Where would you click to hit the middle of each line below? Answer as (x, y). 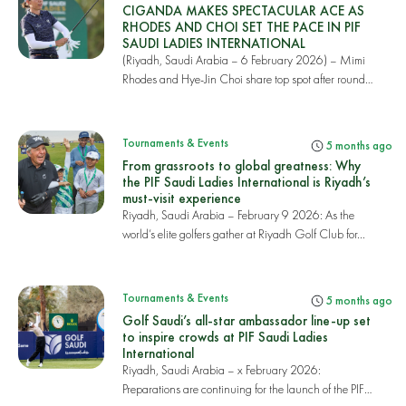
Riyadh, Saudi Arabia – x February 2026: (221, 370)
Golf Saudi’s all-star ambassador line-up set (246, 320)
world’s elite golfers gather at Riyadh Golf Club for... (243, 234)
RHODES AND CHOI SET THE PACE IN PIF (241, 27)
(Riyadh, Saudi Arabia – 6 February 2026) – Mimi (243, 60)
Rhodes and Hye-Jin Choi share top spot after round (243, 79)
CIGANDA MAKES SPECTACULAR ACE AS (243, 10)
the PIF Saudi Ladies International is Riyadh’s (246, 182)
